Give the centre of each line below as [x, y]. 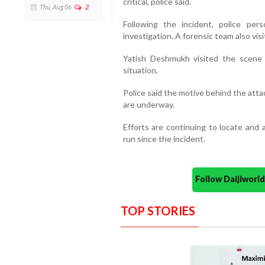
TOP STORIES [158, 211]
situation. [140, 70]
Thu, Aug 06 [56, 7]
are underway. [148, 105]
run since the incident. [164, 139]
